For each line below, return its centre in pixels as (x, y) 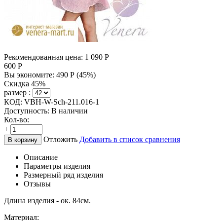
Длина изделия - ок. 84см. (47, 200)
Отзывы (37, 184)
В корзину (23, 140)
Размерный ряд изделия (63, 175)
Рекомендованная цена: (43, 57)
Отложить (60, 139)
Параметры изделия (57, 166)
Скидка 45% (25, 83)
